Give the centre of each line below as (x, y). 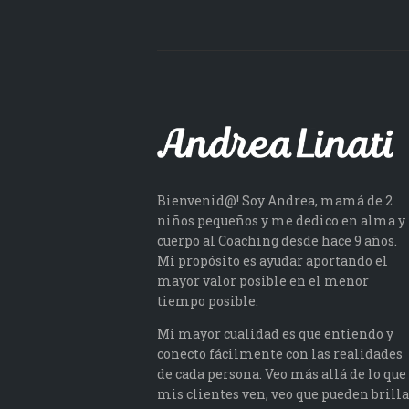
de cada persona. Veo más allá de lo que (282, 374)
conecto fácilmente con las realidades (280, 354)
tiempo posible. (208, 301)
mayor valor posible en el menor (263, 281)
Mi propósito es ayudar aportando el (273, 261)
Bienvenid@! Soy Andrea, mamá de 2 (275, 201)
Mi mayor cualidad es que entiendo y (275, 334)
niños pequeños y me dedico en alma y (281, 221)
